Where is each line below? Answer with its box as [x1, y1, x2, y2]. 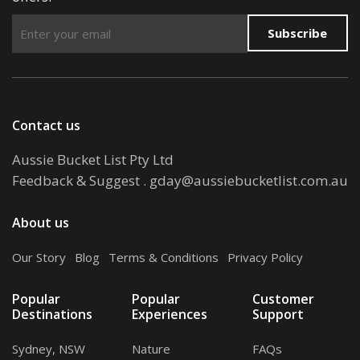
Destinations [12, 305, 92, 323]
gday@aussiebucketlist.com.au [149, 170, 348, 190]
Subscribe [268, 24, 328, 41]
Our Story [12, 248, 66, 265]
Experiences [132, 305, 208, 323]
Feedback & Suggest [12, 170, 140, 190]
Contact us [12, 116, 80, 134]
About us [12, 213, 69, 231]
